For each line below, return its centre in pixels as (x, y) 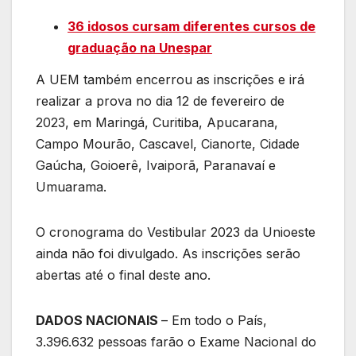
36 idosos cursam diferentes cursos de (192, 27)
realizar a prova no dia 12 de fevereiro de (160, 101)
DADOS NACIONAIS (99, 320)
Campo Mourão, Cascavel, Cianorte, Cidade (168, 143)
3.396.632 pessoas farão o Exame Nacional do (176, 341)
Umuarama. (71, 186)
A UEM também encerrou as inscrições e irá (170, 79)
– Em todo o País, (214, 320)
